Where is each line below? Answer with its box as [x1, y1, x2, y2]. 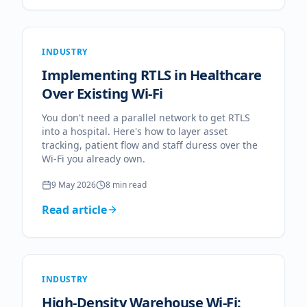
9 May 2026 [51, 179, 96, 191]
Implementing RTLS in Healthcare [42, 66, 262, 84]
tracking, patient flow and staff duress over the [42, 138, 258, 151]
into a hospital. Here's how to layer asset [42, 125, 228, 138]
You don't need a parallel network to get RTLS [42, 111, 250, 124]
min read [110, 179, 147, 191]
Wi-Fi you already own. [42, 152, 145, 165]
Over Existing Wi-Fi [42, 84, 163, 103]
